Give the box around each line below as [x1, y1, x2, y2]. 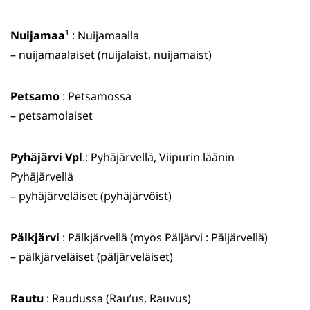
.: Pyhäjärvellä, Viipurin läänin [82, 149, 235, 165]
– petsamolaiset [10, 108, 93, 124]
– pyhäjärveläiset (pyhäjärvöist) [10, 188, 172, 204]
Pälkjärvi [10, 230, 60, 246]
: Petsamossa [60, 89, 131, 104]
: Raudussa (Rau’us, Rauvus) [44, 291, 191, 307]
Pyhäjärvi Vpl [10, 149, 82, 165]
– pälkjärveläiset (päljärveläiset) [10, 249, 173, 265]
